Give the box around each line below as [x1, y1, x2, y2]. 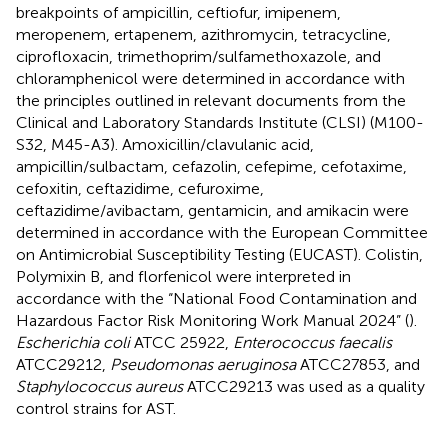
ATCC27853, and [296, 355, 420, 375]
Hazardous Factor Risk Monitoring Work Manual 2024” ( [16, 311, 409, 331]
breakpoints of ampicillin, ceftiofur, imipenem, [16, 3, 341, 23]
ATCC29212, [16, 355, 110, 375]
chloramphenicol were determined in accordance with [16, 69, 405, 89]
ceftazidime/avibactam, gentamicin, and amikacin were [16, 201, 409, 221]
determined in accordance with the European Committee [16, 223, 428, 243]
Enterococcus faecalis [233, 333, 392, 353]
